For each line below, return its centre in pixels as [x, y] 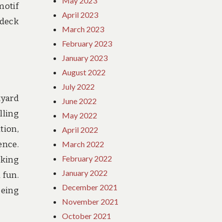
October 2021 [87, 216]
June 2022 [80, 101]
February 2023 [87, 43]
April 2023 [80, 14]
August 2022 [84, 72]
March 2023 [83, 29]
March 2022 [83, 144]
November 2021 [90, 201]
